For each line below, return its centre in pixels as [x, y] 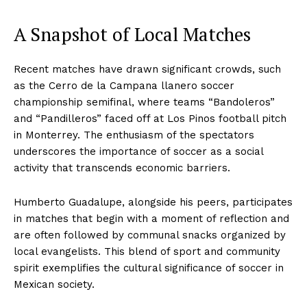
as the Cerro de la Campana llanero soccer [124, 86]
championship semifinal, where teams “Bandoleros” [144, 102]
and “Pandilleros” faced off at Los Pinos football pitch [150, 119]
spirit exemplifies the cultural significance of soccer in [149, 268]
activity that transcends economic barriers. [122, 168]
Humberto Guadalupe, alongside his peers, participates [153, 202]
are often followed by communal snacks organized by [150, 235]
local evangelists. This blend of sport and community [147, 252]
